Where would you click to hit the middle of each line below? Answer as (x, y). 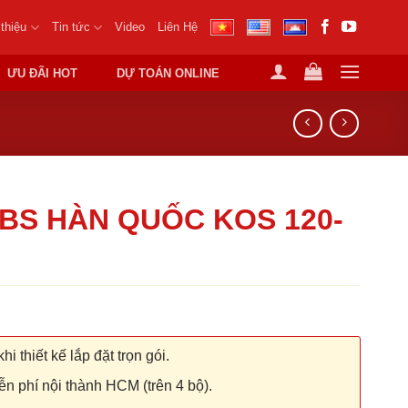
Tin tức (71, 27)
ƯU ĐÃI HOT (43, 73)
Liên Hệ (177, 27)
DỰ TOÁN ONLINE (168, 73)
